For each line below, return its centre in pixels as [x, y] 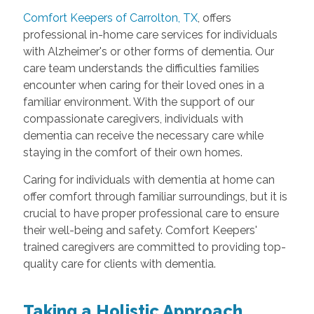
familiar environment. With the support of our [138, 102]
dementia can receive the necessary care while [143, 136]
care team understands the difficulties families [141, 69]
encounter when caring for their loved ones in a [143, 86]
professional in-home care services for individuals [150, 35]
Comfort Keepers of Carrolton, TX [110, 18]
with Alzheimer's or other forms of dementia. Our [148, 52]
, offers [214, 18]
